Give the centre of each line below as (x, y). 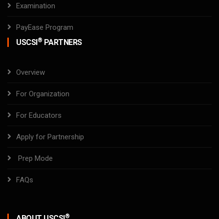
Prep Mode (35, 158)
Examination (36, 6)
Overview (31, 72)
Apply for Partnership (50, 137)
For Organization (43, 94)
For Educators (39, 115)
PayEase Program (45, 27)
